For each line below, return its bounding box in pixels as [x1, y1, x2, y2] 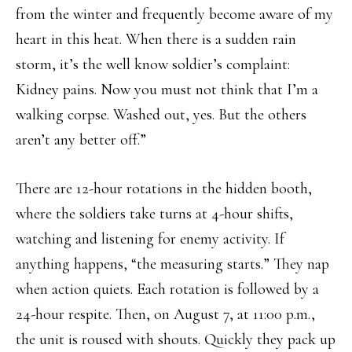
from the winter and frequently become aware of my [16, 5, 333, 24]
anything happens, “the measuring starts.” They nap [16, 255, 329, 274]
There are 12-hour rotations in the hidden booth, [16, 179, 312, 199]
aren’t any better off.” [16, 130, 146, 150]
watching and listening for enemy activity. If [16, 229, 284, 249]
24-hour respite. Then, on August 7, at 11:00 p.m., [16, 305, 315, 324]
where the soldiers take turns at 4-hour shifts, [16, 204, 293, 224]
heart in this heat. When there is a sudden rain [16, 30, 296, 49]
